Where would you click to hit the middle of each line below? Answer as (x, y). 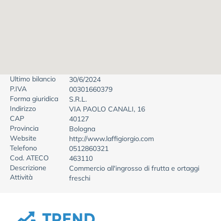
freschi (80, 178)
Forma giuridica (34, 99)
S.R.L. (78, 99)
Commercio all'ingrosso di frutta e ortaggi (134, 168)
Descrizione (28, 168)
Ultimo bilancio (33, 79)
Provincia (24, 128)
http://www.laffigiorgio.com (111, 139)
